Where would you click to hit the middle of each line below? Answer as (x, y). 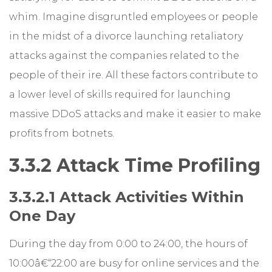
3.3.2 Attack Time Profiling (135, 165)
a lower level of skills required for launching (120, 94)
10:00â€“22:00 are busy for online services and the (134, 263)
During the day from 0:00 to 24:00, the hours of (128, 243)
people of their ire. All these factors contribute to (134, 75)
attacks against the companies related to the (124, 55)
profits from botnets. (62, 133)
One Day (42, 216)
